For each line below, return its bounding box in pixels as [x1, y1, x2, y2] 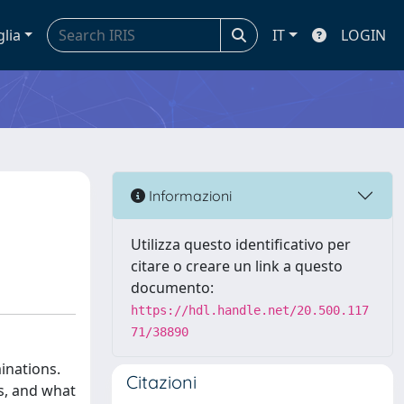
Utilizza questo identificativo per [131, 234, 351, 254]
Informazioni [145, 186, 232, 205]
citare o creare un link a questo [131, 256, 343, 276]
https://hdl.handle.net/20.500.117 [131, 303, 369, 317]
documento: [131, 278, 214, 298]
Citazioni [126, 371, 197, 393]
